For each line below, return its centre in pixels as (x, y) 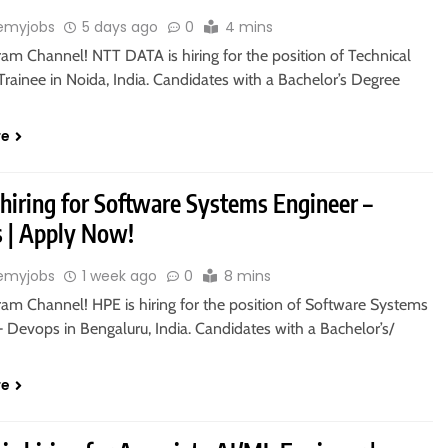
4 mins (249, 27)
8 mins (248, 276)
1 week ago (120, 276)
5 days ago (120, 27)
